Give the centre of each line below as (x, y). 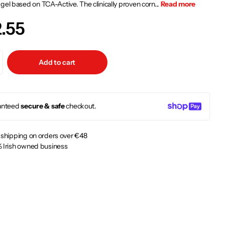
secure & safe (43, 106)
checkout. (80, 106)
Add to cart (57, 63)
